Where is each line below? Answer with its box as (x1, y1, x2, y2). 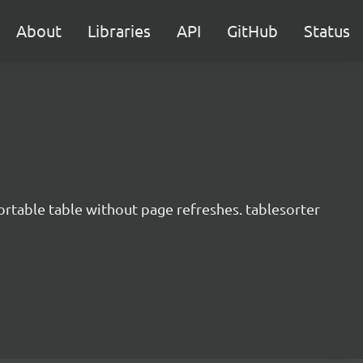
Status (304, 20, 350, 41)
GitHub (227, 20, 278, 41)
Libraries (88, 20, 151, 41)
